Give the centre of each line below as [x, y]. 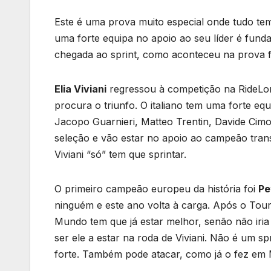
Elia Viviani [80, 89]
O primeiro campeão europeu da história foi [156, 189]
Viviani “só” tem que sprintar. [120, 155]
